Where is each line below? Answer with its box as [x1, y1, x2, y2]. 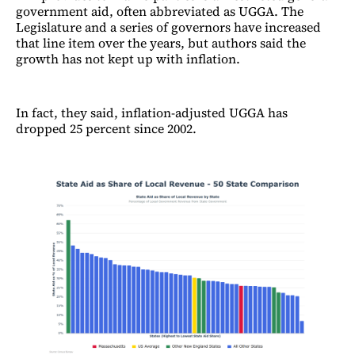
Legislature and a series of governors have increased [16, 17, 321, 36]
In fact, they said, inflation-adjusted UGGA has [16, 103, 288, 121]
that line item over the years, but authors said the [16, 33, 306, 52]
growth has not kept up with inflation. [16, 49, 243, 67]
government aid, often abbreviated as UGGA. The [16, 2, 303, 20]
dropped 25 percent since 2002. [16, 119, 200, 137]
